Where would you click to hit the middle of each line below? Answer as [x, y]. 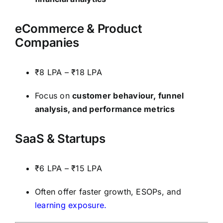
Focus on [54, 95]
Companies [47, 43]
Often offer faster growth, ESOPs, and [108, 191]
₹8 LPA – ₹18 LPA [68, 72]
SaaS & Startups [60, 138]
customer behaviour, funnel [128, 95]
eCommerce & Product [78, 29]
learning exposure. [71, 205]
